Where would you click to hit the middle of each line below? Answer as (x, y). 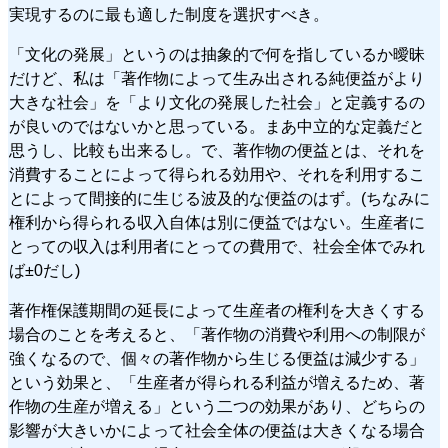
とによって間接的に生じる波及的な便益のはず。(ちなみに (219, 199)
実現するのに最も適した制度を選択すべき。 (169, 15)
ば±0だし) (44, 271)
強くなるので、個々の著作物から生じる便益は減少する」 (217, 359)
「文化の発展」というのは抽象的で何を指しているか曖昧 (217, 55)
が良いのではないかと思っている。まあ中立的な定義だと (217, 127)
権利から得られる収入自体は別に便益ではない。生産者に (217, 223)
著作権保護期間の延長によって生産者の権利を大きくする (217, 311)
